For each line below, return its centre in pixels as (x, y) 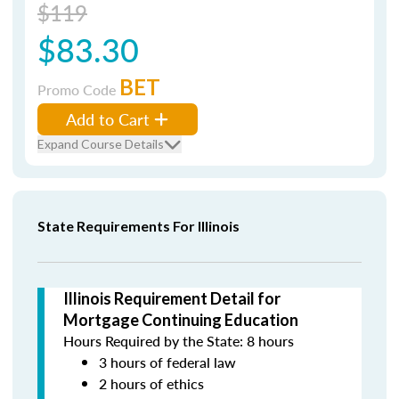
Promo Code (78, 90)
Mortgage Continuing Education (181, 320)
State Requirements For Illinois (138, 226)
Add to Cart (108, 119)
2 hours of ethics (151, 383)
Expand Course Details (101, 144)
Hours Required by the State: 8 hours (179, 341)
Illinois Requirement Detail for (172, 298)
